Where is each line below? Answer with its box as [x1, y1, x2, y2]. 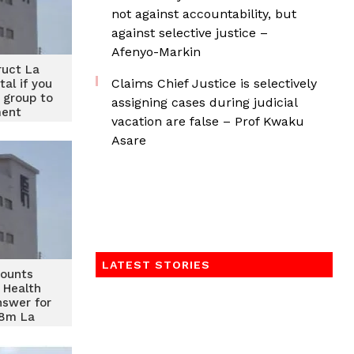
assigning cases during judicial [111, 95, 297, 110]
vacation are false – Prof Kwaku [111, 114, 304, 129]
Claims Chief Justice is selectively [111, 76, 317, 91]
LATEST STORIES [102, 258, 210, 271]
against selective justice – [111, 25, 268, 40]
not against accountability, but [111, 6, 296, 21]
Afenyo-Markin [111, 44, 201, 59]
